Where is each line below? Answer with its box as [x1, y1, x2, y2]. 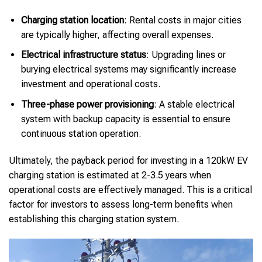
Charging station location [20, 14, 124, 26]
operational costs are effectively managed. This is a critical [9, 184, 252, 195]
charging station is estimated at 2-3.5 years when [9, 169, 211, 181]
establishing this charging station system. [9, 213, 179, 225]
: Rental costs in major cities [123, 14, 242, 26]
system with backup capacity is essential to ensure [20, 113, 230, 125]
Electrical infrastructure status [20, 49, 146, 61]
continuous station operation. [20, 127, 141, 139]
